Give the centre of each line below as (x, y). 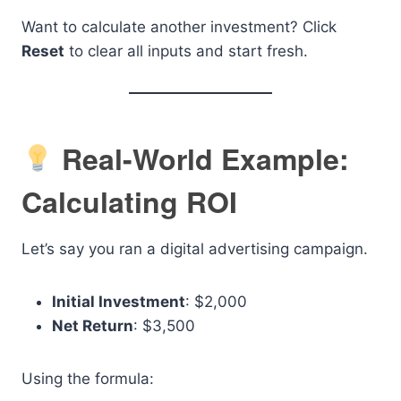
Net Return (93, 325)
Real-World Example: (202, 158)
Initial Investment (119, 301)
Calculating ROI (129, 201)
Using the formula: (88, 378)
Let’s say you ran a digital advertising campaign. (195, 248)
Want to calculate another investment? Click (179, 26)
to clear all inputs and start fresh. (186, 51)
